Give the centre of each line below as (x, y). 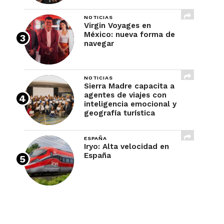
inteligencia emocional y (130, 104)
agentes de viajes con (125, 95)
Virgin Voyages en (117, 25)
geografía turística (119, 113)
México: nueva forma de (129, 34)
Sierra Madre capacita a (129, 86)
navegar (99, 43)
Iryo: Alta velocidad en (126, 146)
